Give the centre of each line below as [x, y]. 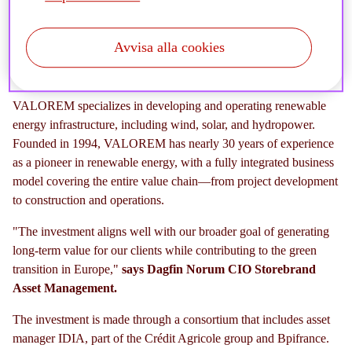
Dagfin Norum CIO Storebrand [231, 269]
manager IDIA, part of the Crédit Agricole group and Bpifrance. [171, 339]
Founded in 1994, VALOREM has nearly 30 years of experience [173, 144]
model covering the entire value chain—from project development [175, 181]
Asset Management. [65, 288]
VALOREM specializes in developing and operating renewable [169, 106]
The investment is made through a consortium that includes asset [171, 320]
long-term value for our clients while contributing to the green [165, 251]
